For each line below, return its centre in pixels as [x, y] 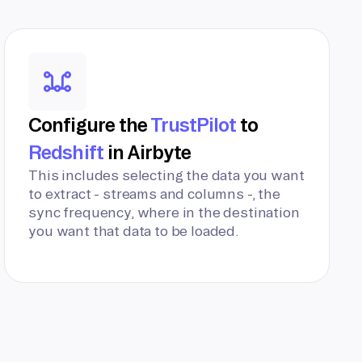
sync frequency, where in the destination [164, 212]
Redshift [66, 152]
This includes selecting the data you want [166, 175]
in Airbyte [147, 152]
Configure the [89, 124]
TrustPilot [193, 124]
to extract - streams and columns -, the [154, 194]
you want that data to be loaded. [134, 231]
